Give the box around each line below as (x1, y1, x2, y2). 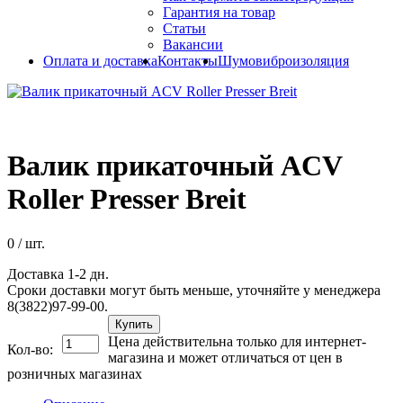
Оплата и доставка (43, 53, 157, 68)
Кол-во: (7, 341, 53, 357)
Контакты (157, 53, 218, 68)
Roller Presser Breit (7, 183, 246, 216)
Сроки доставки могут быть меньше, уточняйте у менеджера (7, 282, 381, 298)
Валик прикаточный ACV (7, 149, 342, 183)
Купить (115, 317, 153, 331)
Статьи (163, 21, 206, 36)
